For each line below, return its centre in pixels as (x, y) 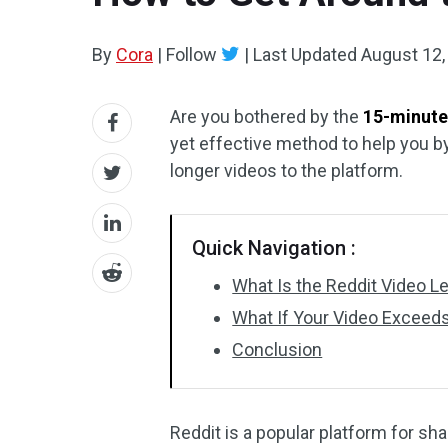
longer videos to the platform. (287, 170)
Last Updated (305, 54)
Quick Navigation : (274, 248)
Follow (191, 54)
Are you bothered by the (267, 116)
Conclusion (277, 349)
